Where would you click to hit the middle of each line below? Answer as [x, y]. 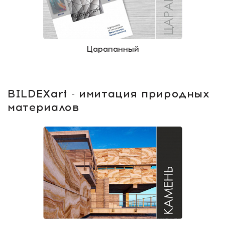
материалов [43, 107]
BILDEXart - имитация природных [109, 93]
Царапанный [113, 49]
